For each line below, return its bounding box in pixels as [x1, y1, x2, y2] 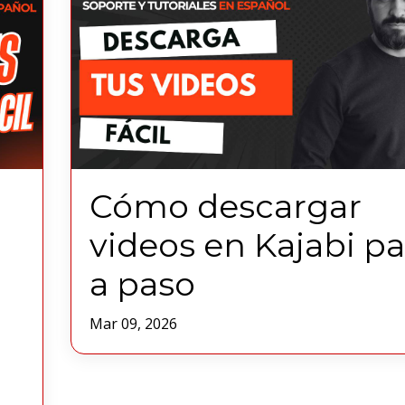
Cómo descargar [89, 186, 362, 227]
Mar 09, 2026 [89, 314, 177, 334]
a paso [89, 264, 195, 305]
